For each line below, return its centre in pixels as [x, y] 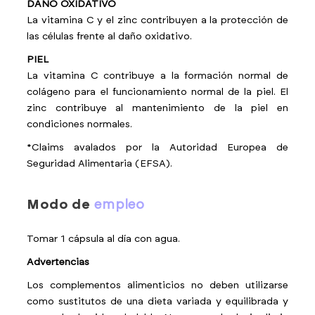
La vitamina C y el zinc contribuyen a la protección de [157, 20]
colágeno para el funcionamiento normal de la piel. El [157, 92]
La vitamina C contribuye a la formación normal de [157, 76]
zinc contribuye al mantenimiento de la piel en [157, 108]
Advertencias [58, 262]
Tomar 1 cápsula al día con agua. [104, 239]
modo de [67, 205]
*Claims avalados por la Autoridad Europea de [157, 148]
